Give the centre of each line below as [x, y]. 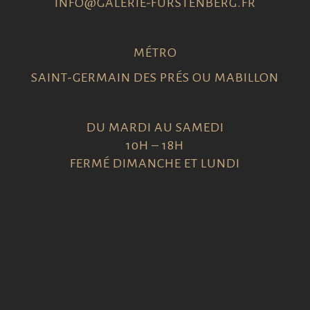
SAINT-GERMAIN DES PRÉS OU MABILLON [155, 77]
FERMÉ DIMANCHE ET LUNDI [155, 163]
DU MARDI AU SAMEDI [155, 127]
